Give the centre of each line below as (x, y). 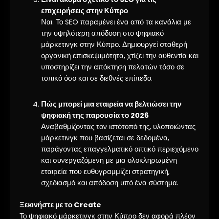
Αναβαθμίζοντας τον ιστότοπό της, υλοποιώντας (118, 127)
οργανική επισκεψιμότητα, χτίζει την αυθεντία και (120, 55)
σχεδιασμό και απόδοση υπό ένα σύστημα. (109, 183)
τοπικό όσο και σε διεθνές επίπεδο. (97, 78)
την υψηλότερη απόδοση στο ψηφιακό (102, 33)
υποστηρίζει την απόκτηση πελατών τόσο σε (112, 67)
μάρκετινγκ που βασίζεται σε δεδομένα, (105, 138)
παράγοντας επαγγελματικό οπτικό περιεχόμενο (120, 149)
